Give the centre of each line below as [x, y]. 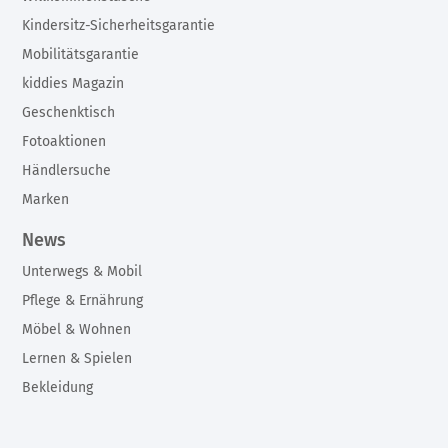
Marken [46, 199]
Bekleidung [58, 387]
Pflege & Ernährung [83, 300]
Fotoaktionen [64, 141]
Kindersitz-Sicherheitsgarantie [119, 25]
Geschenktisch [69, 112]
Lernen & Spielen [77, 358]
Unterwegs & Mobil [82, 271]
